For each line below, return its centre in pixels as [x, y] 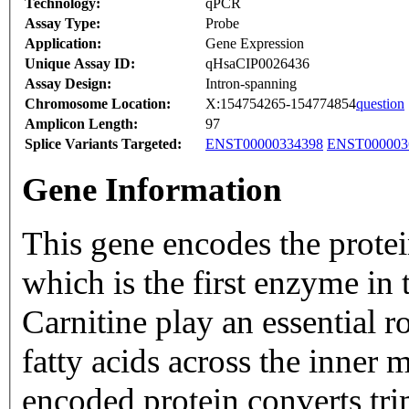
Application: [63, 44]
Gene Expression [255, 44]
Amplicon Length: [81, 124]
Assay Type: [63, 24]
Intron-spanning [251, 84]
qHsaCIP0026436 [257, 64]
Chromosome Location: [98, 104]
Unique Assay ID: [80, 64]
